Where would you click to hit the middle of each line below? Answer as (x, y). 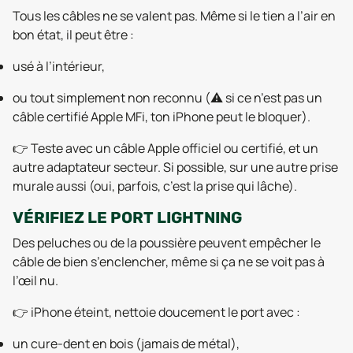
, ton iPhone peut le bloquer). (228, 117)
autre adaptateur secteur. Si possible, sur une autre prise (175, 167)
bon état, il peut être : (73, 35)
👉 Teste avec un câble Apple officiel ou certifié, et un (165, 148)
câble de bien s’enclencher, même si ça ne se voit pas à (169, 262)
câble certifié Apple (69, 117)
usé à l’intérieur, (59, 66)
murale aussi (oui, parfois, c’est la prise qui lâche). (155, 186)
